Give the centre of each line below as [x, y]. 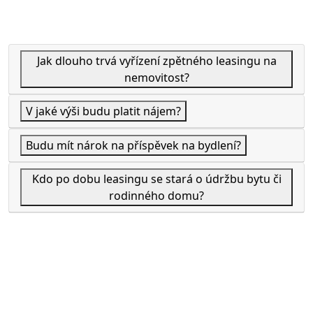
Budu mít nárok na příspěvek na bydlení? [133, 145]
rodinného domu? [156, 195]
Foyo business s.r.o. [85, 283]
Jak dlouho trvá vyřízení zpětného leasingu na [156, 60]
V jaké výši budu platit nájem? [103, 111]
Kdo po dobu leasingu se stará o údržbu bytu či [156, 179]
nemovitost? [156, 77]
